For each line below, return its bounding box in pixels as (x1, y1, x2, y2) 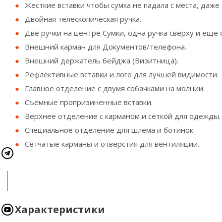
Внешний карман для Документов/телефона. (25, 42, 186, 52)
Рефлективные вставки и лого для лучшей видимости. (25, 69, 219, 79)
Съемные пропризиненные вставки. (25, 97, 153, 107)
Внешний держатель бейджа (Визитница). (25, 55, 178, 65)
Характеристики (15, 203, 105, 216)
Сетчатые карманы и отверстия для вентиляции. (25, 139, 199, 149)
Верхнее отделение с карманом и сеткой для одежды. (25, 111, 221, 121)
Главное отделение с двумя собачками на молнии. (25, 83, 205, 93)
